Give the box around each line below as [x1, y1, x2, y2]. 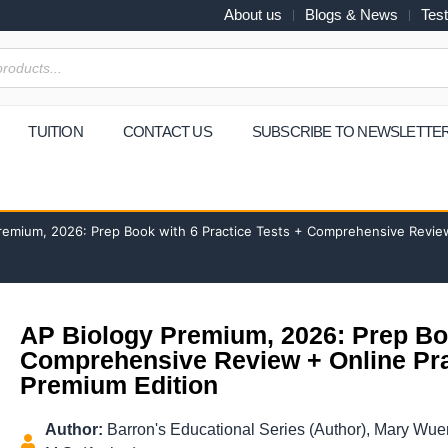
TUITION [28, 123, 83, 140]
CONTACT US [122, 123, 212, 140]
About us [224, 7, 282, 23]
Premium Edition [19, 371, 218, 399]
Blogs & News [305, 7, 398, 23]
